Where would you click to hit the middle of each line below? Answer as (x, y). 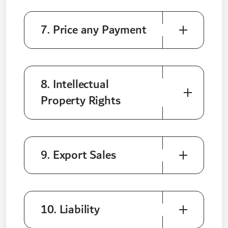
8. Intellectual (75, 85)
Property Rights (81, 101)
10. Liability (70, 210)
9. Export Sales (78, 155)
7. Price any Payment (94, 30)
